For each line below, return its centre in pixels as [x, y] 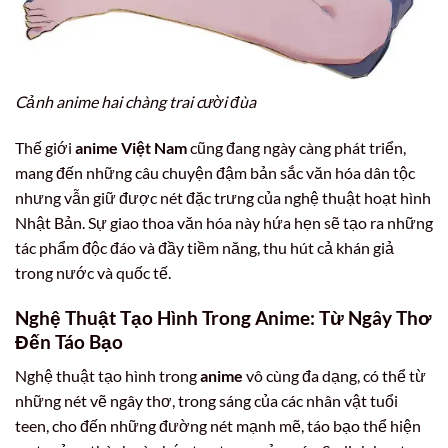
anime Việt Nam [131, 147]
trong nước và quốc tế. [93, 272]
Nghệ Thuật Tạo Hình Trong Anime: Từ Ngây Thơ [223, 317]
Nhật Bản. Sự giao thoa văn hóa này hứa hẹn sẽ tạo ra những [224, 222]
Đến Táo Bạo [69, 341]
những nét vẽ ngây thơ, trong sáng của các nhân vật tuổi [206, 401]
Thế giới [45, 147]
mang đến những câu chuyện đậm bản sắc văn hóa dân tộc [215, 172]
